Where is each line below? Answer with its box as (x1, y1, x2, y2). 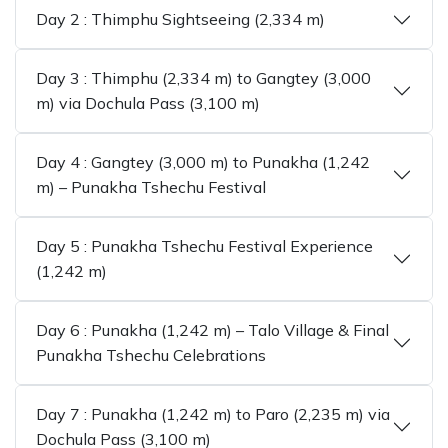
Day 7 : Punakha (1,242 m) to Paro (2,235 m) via (36, 404, 390, 424)
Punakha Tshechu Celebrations (36, 345, 266, 365)
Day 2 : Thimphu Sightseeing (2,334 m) (36, 9, 325, 29)
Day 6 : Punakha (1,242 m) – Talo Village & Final (36, 320, 389, 340)
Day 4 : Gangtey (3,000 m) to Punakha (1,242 (36, 152, 370, 172)
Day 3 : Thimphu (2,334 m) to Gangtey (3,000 (36, 68, 371, 88)
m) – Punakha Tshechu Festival (36, 177, 266, 197)
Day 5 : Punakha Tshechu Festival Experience (36, 236, 373, 256)
